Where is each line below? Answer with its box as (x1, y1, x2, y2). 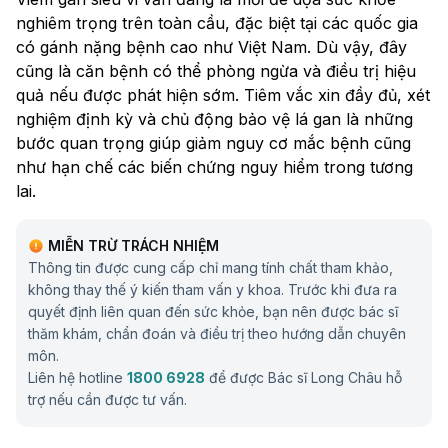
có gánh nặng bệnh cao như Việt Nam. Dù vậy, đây (16, 37, 407, 58)
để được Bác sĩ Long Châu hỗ (209, 369, 402, 387)
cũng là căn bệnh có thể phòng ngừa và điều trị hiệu (16, 61, 416, 82)
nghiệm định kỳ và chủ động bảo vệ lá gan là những (16, 109, 413, 130)
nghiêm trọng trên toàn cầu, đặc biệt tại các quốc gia (16, 13, 418, 34)
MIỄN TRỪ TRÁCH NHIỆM (48, 237, 219, 255)
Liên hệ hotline (28, 369, 123, 387)
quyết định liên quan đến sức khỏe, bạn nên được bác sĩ (28, 303, 398, 321)
